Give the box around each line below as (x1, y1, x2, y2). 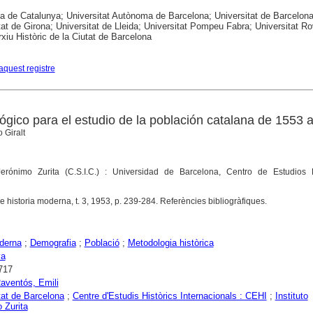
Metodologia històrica (127, 238, 214, 249)
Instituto (275, 291, 308, 302)
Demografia (29, 238, 76, 249)
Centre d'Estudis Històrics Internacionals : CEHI (72, 291, 267, 302)
